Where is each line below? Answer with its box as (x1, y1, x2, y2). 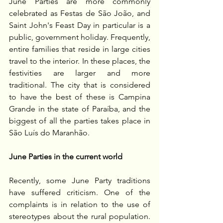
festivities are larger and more (9, 68, 150, 78)
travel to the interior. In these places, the (9, 56, 150, 66)
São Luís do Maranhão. (9, 128, 90, 138)
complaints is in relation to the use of (9, 200, 150, 210)
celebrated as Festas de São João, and (9, 8, 150, 18)
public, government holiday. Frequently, (9, 32, 150, 42)
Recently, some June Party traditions (9, 176, 150, 186)
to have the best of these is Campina (9, 92, 150, 102)
